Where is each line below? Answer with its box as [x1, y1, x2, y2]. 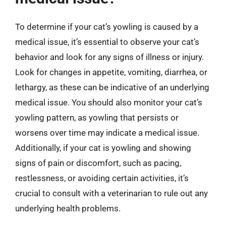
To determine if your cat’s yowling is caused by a [15, 22, 198, 32]
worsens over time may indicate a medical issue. [15, 128, 199, 138]
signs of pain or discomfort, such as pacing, [15, 158, 181, 168]
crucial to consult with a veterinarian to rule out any [15, 188, 208, 198]
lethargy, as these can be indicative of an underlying [15, 82, 209, 92]
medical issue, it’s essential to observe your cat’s [15, 37, 199, 47]
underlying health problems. [15, 203, 121, 213]
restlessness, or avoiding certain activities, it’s [15, 173, 189, 183]
